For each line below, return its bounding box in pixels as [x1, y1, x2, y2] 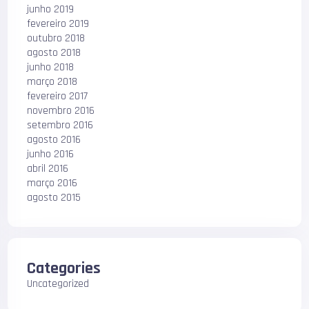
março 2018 [27, 74, 78, 89]
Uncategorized [27, 276, 90, 291]
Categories [27, 257, 101, 279]
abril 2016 [27, 161, 69, 176]
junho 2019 [27, 1, 74, 17]
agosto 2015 [27, 190, 81, 205]
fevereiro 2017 [27, 88, 88, 103]
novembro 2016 [27, 103, 95, 118]
